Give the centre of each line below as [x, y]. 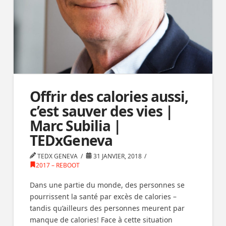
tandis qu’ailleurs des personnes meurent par [107, 208]
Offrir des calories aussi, [109, 97]
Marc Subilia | [75, 126]
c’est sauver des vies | [101, 111]
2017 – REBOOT [58, 165]
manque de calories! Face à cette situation [101, 219]
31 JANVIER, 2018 [117, 156]
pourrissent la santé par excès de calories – [103, 196]
